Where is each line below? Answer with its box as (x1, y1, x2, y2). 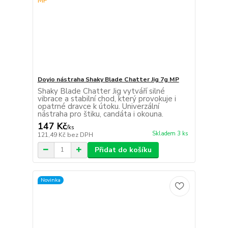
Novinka (40, 176, 61, 184)
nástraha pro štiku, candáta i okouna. (37, 108, 163, 119)
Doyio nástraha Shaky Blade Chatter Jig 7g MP (37, 75, 179, 83)
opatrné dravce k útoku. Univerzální (37, 101, 159, 111)
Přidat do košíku (94, 145, 152, 155)
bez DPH (67, 130, 93, 139)
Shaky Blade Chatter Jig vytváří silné (37, 85, 165, 96)
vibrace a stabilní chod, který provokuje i (37, 93, 176, 104)
